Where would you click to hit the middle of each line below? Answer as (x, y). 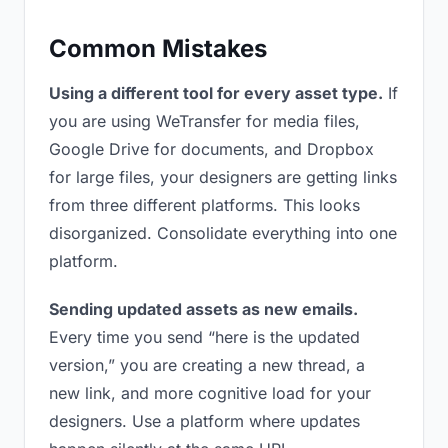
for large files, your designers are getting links (223, 177)
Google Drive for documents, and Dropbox (211, 149)
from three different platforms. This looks (204, 205)
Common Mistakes (158, 48)
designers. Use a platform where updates (204, 421)
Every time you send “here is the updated (204, 337)
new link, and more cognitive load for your (210, 393)
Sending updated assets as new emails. (203, 309)
